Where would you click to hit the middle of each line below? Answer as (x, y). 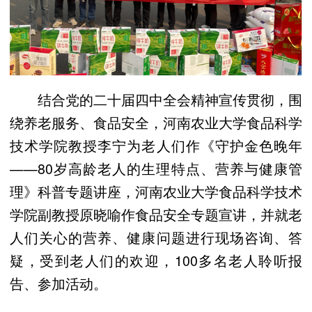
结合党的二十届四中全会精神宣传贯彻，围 (156, 99)
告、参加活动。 (58, 283)
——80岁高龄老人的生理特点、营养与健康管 (156, 168)
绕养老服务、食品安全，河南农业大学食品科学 (156, 122)
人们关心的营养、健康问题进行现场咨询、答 (156, 237)
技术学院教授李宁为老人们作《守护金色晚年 (156, 145)
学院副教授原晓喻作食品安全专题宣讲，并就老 (156, 214)
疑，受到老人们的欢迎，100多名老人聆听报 (156, 260)
